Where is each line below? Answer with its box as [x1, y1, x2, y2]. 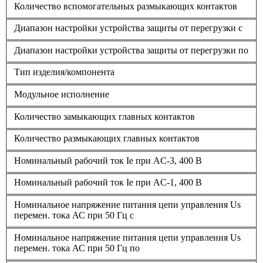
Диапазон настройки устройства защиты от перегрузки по [14, 45, 248, 55]
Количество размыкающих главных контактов [14, 133, 200, 144]
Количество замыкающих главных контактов [14, 111, 195, 122]
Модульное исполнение [14, 89, 109, 99]
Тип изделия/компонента [14, 67, 114, 77]
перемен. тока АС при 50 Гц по [14, 242, 140, 253]
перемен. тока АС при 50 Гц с [14, 210, 134, 220]
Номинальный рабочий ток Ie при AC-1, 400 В [14, 177, 202, 188]
